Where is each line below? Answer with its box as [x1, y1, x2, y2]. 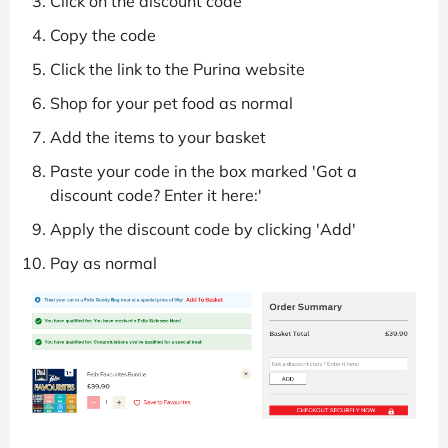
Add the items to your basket [50, 127, 266, 148]
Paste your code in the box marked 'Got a [50, 161, 357, 182]
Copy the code [50, 25, 156, 46]
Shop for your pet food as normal [50, 93, 293, 114]
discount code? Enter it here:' [50, 185, 262, 206]
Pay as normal [50, 253, 157, 274]
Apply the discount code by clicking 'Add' [50, 219, 356, 240]
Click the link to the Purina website [50, 59, 305, 80]
